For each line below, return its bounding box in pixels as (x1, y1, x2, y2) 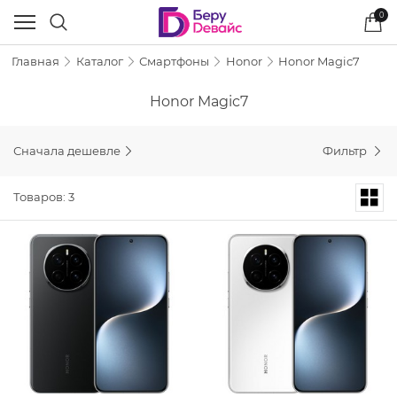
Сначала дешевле (13, 143, 121, 158)
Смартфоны (139, 53, 210, 68)
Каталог (75, 53, 123, 68)
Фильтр (323, 143, 370, 158)
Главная (12, 53, 59, 68)
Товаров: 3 (13, 190, 74, 205)
